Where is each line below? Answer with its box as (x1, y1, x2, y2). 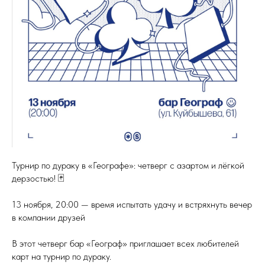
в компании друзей (12, 212, 85, 223)
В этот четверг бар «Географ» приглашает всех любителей (12, 238, 239, 249)
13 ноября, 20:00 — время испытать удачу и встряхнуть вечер (12, 199, 252, 210)
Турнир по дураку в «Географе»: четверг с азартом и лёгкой (12, 160, 244, 171)
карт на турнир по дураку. (12, 251, 111, 262)
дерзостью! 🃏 (12, 173, 64, 184)
